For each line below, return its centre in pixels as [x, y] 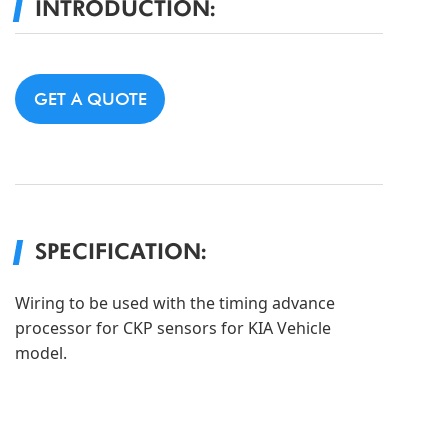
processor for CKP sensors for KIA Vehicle [173, 327]
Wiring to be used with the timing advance [175, 302]
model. [41, 352]
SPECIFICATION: [121, 247]
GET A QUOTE [90, 98]
